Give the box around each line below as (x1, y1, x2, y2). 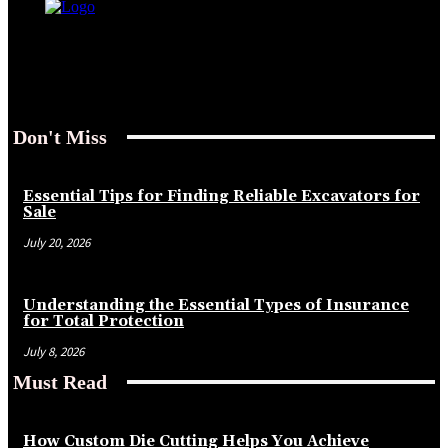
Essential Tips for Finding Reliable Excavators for (23, 186, 420, 206)
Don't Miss (13, 125, 107, 148)
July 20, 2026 (23, 233, 90, 251)
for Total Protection (23, 311, 184, 331)
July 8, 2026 (23, 342, 84, 360)
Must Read (13, 370, 107, 393)
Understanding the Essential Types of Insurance (23, 295, 409, 315)
